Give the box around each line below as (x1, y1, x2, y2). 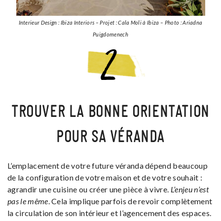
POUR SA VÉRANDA (56, 129, 165, 146)
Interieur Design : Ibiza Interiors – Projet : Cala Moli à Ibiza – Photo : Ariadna (18, 19, 203, 26)
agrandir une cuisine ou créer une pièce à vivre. (7, 184, 171, 194)
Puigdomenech (93, 31, 128, 38)
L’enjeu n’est (170, 184, 209, 194)
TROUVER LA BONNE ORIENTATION (11, 104, 210, 120)
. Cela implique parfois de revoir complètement (48, 196, 213, 206)
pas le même (7, 196, 48, 206)
